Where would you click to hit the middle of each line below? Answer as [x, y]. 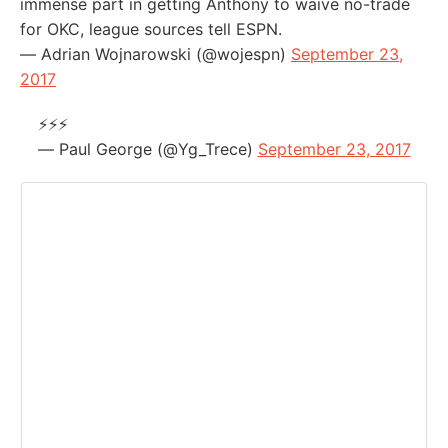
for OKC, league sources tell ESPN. [151, 28]
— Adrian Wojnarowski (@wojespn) [155, 53]
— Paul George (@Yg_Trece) [147, 148]
